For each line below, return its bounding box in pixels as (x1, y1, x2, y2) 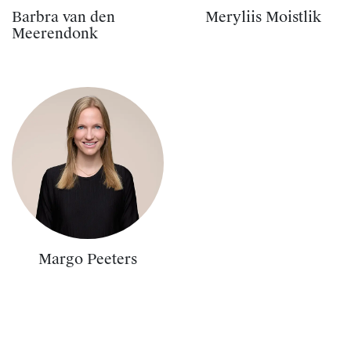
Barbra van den (12, 8, 115, 27)
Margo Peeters (38, 250, 137, 270)
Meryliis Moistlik (205, 8, 321, 27)
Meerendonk (12, 24, 98, 44)
